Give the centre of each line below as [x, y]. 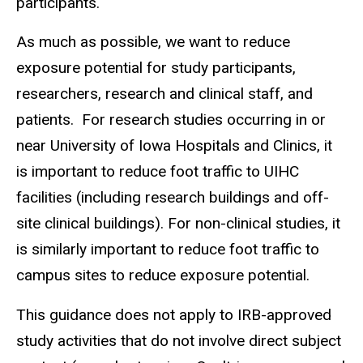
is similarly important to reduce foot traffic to [168, 250]
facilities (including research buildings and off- [173, 198]
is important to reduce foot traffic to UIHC [158, 172]
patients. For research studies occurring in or [171, 120]
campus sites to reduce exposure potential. [163, 275]
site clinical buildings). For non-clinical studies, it [178, 224]
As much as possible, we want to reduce [153, 42]
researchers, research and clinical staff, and [164, 94]
